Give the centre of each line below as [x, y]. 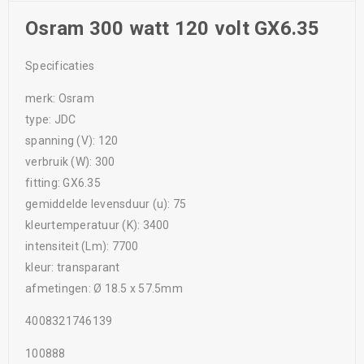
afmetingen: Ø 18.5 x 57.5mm [104, 289]
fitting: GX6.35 [63, 183]
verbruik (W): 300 [70, 162]
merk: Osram [60, 99]
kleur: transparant [73, 268]
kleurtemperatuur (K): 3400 [97, 225]
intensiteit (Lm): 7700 [82, 247]
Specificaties [60, 66]
